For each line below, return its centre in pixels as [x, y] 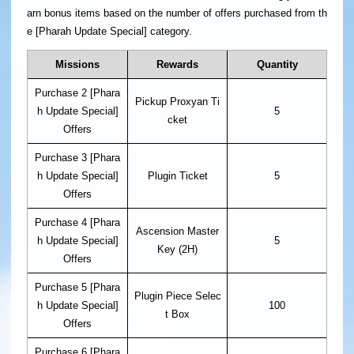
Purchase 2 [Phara [77, 93]
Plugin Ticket [177, 176]
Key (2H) [177, 250]
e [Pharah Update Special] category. [109, 31]
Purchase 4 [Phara [77, 223]
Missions [77, 65]
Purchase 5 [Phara [77, 288]
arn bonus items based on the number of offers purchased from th [177, 13]
